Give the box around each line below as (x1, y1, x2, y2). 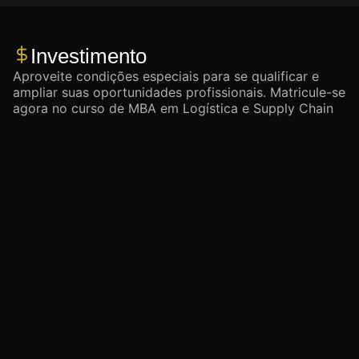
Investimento (30, 45, 147, 68)
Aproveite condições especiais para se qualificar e (13, 68, 319, 85)
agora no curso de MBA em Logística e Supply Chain (13, 100, 333, 117)
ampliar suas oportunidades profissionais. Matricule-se (13, 84, 345, 101)
